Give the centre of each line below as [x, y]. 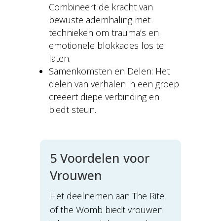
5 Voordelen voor [99, 158]
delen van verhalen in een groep [114, 84]
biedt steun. [72, 110]
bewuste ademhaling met [99, 20]
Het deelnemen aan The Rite [107, 196]
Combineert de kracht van [101, 7]
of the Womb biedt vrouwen [106, 210]
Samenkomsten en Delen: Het [109, 71]
